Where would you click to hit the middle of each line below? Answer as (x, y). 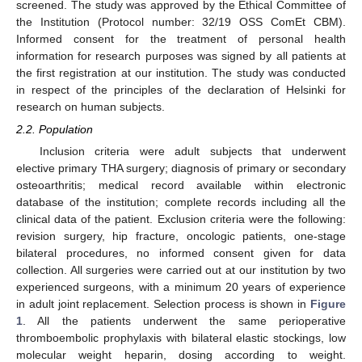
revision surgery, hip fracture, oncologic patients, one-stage (181, 236)
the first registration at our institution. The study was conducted (181, 73)
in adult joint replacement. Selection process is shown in (163, 304)
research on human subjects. (90, 107)
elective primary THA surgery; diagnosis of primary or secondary (181, 168)
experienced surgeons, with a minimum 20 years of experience (181, 287)
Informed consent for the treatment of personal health (181, 39)
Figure (328, 304)
